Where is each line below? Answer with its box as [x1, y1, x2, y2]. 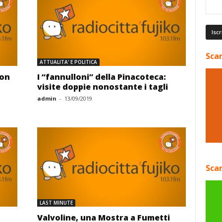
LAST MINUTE [39, 199, 73, 206]
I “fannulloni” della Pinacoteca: [37, 71, 166, 82]
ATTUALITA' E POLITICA [39, 58, 97, 65]
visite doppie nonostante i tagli [37, 81, 168, 92]
